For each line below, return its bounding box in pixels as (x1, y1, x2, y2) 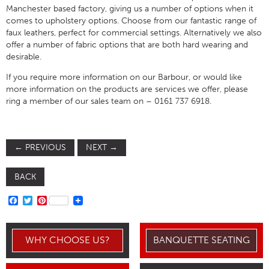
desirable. (6, 51, 41, 62)
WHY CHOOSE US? (25, 234, 110, 246)
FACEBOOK (18, 194, 69, 206)
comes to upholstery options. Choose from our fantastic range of (6, 15, 256, 26)
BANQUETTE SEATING (153, 234, 250, 246)
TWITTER (32, 194, 71, 206)
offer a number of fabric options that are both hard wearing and (6, 39, 248, 50)
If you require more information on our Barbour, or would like (6, 71, 242, 82)
